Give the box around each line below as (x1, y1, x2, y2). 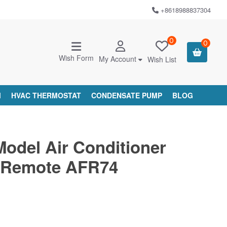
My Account (98, 53, 136, 64)
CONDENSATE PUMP (91, 90, 163, 100)
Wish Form (58, 53, 94, 63)
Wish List (147, 54, 176, 64)
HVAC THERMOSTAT (11, 90, 82, 100)
